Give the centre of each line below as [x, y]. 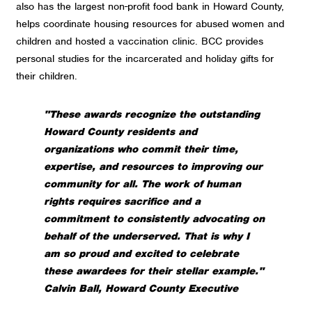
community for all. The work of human [143, 184]
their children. [47, 76]
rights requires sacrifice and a [123, 202]
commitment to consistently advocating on [155, 219]
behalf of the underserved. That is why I [147, 236]
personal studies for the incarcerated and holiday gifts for [145, 58]
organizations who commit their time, [141, 149]
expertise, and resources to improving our [154, 167]
